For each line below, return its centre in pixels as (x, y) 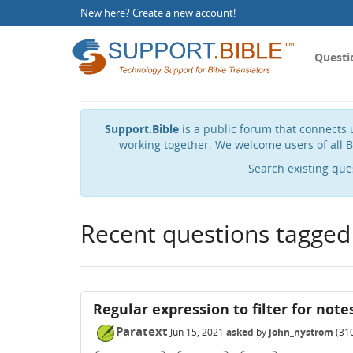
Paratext (142, 331)
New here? (106, 13)
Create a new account (183, 13)
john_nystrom (301, 332)
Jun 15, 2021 (197, 332)
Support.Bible (141, 129)
